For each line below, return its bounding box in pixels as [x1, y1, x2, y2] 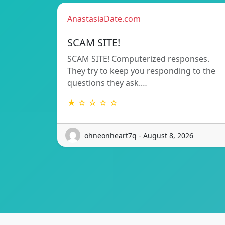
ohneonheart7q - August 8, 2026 [84, 130, 193, 140]
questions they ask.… [67, 77, 147, 89]
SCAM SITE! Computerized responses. [67, 53, 209, 65]
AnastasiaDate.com [67, 13, 141, 25]
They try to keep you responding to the [67, 65, 215, 77]
